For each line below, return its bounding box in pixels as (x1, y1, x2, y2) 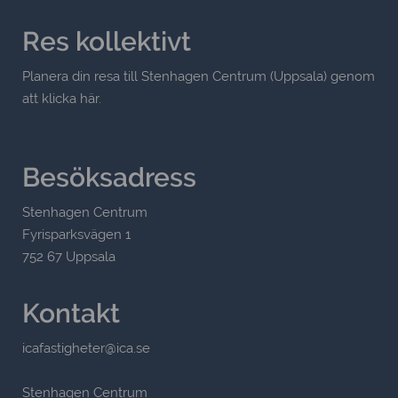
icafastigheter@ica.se (22, 340, 154, 357)
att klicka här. (22, 91, 101, 107)
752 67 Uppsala (22, 249, 115, 266)
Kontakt (22, 298, 120, 330)
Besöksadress (22, 162, 196, 194)
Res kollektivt (22, 26, 191, 58)
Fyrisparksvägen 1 (22, 227, 131, 243)
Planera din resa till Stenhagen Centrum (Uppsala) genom (22, 68, 375, 85)
